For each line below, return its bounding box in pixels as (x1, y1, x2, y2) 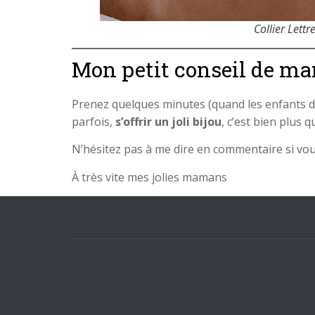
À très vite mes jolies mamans (72, 169, 230, 185)
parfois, (72, 114, 115, 130)
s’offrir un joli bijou (115, 114, 221, 130)
